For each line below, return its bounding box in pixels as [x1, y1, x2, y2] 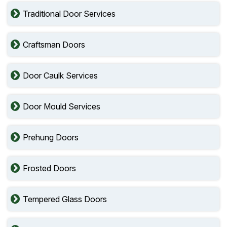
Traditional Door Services [23, 9, 116, 19]
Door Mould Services [23, 101, 100, 111]
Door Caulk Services [23, 70, 98, 81]
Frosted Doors [23, 163, 76, 173]
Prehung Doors [23, 132, 79, 142]
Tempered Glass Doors [23, 194, 107, 204]
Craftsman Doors [23, 40, 85, 50]
